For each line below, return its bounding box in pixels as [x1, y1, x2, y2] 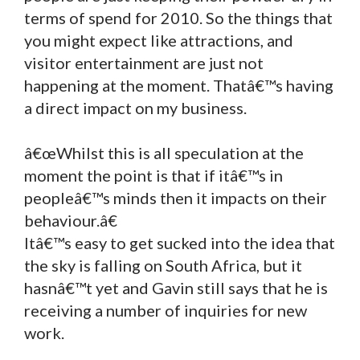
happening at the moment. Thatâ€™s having [24, 75, 333, 95]
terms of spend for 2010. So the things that [24, 7, 333, 27]
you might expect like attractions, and [24, 30, 293, 50]
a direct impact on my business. [24, 97, 247, 117]
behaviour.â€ [24, 210, 117, 230]
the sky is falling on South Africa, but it [24, 255, 302, 275]
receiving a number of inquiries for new [24, 300, 307, 320]
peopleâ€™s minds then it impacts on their [24, 187, 327, 207]
